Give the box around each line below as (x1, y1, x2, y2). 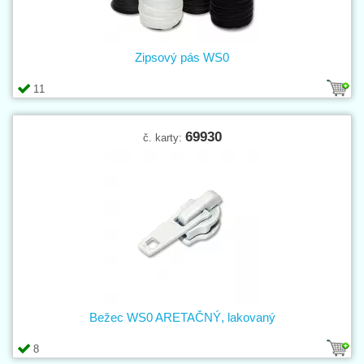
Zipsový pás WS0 (135, 50, 229, 64)
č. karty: (142, 131, 185, 144)
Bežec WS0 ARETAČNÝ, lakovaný (89, 310, 275, 324)
